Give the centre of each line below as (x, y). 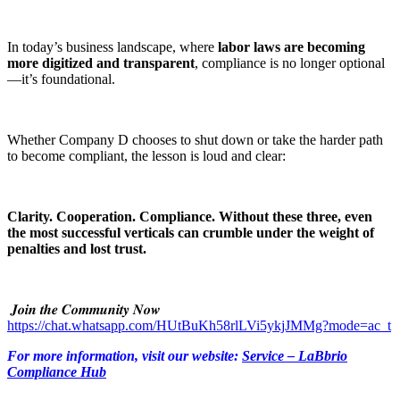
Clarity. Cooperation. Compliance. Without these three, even (190, 217)
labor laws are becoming (292, 47)
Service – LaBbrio (295, 356)
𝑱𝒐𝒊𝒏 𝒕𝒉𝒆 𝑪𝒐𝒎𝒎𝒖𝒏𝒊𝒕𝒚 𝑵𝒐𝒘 (84, 310)
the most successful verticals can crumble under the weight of (191, 233)
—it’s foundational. (61, 79)
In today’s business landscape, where (112, 47)
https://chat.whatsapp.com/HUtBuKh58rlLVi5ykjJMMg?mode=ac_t (199, 326)
